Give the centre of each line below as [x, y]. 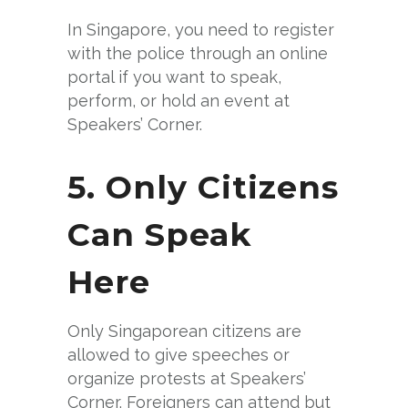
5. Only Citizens [203, 187]
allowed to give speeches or [178, 354]
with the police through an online [198, 53]
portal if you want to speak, [174, 76]
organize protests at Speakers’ [187, 378]
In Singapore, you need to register [201, 29]
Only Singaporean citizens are [184, 331]
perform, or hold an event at [178, 100]
